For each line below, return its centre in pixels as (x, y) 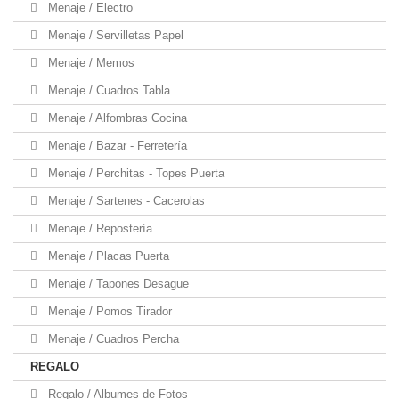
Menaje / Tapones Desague (117, 284)
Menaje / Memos (90, 63)
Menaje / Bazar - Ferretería (116, 146)
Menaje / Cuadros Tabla (107, 90)
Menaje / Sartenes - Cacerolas (125, 201)
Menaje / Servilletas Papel (114, 35)
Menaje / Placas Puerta (107, 256)
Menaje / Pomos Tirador (108, 311)
